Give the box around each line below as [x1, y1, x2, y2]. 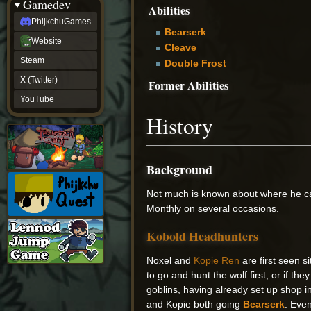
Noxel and [146, 255, 194, 267]
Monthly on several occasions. [146, 203, 280, 215]
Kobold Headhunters [146, 227, 259, 246]
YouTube [20, 94, 54, 104]
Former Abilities [149, 77, 229, 94]
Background [146, 160, 213, 179]
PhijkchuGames [31, 17, 91, 26]
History [146, 111, 214, 141]
